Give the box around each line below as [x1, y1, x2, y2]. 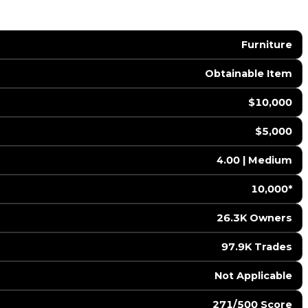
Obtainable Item [204, 67, 292, 80]
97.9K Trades [221, 241, 292, 254]
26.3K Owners [216, 212, 292, 225]
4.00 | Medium [216, 154, 292, 167]
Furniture [241, 38, 292, 52]
